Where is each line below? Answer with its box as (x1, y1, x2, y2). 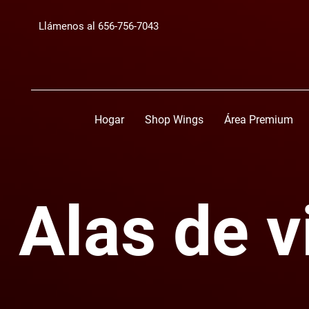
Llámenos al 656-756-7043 (39, 20, 159, 32)
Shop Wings (145, 113, 203, 126)
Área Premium (224, 113, 293, 126)
